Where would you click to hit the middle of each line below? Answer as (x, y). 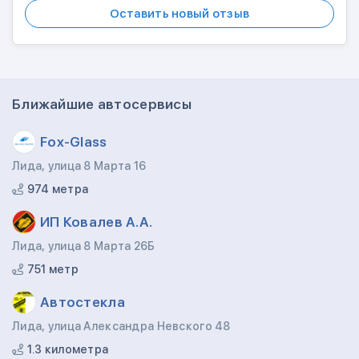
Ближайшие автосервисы (102, 104)
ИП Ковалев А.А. (97, 222)
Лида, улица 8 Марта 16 (79, 166)
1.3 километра (67, 349)
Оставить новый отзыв (179, 14)
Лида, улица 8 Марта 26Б (84, 246)
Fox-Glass (74, 141)
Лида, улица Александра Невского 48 (121, 326)
